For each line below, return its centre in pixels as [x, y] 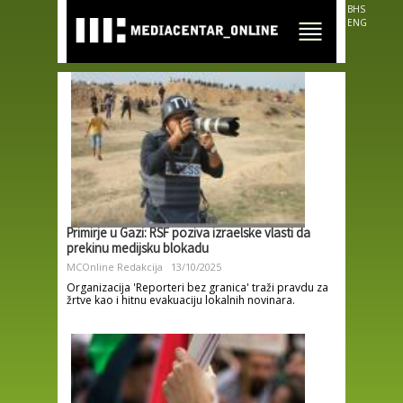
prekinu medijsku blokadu [138, 251]
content [161, 37]
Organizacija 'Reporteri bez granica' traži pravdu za [197, 288]
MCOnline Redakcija [115, 267]
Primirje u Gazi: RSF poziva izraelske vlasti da [188, 235]
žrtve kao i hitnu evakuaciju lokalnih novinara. [181, 300]
